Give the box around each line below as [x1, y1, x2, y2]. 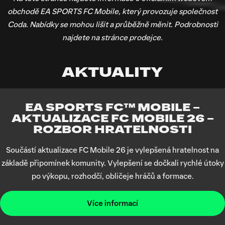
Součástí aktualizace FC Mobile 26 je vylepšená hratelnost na [6, 146, 219, 154]
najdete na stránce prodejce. [62, 34, 163, 42]
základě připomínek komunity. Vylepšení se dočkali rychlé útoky [1, 159, 224, 167]
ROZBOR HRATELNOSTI [33, 124, 192, 136]
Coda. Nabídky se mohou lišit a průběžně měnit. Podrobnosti [7, 21, 218, 29]
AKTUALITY [62, 65, 163, 80]
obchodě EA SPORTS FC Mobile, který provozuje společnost [8, 8, 217, 16]
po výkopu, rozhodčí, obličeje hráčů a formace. [31, 172, 194, 180]
